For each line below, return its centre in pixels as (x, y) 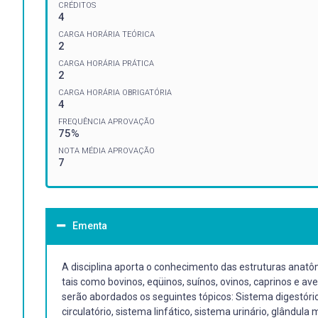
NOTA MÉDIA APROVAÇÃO (106, 150)
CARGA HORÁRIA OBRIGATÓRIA (115, 92)
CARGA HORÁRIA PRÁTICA (106, 63)
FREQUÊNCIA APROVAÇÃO (106, 121)
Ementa (90, 225)
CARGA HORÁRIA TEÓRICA (106, 34)
